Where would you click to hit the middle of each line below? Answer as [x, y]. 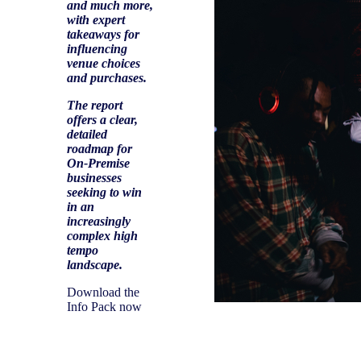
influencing [97, 48]
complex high [102, 235]
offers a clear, [102, 119]
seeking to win [104, 192]
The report [95, 105]
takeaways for [103, 34]
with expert [96, 19]
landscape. [95, 264]
